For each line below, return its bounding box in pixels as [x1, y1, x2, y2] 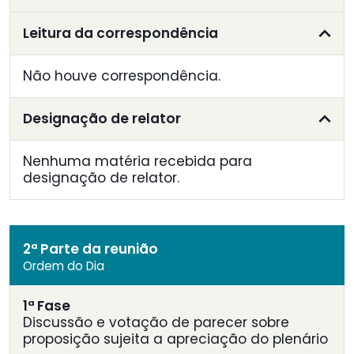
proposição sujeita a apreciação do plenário [23, 330, 328, 349]
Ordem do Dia [23, 258, 104, 275]
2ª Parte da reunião [23, 239, 158, 259]
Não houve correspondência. [23, 66, 220, 86]
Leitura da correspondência [23, 24, 218, 43]
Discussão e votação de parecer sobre [23, 313, 289, 333]
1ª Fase [23, 296, 70, 316]
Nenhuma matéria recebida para [23, 152, 252, 171]
